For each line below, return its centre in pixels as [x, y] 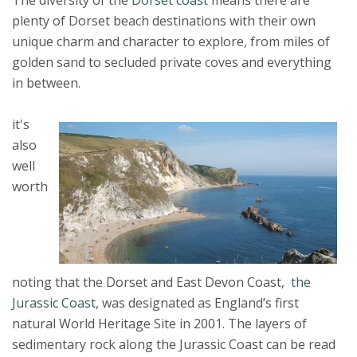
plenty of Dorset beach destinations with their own [164, 20]
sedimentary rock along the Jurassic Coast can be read [174, 344]
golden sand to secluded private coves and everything [172, 62]
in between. [46, 82]
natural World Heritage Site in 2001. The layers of [159, 323]
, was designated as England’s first [197, 302]
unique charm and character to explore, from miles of [171, 41]
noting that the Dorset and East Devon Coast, [150, 282]
